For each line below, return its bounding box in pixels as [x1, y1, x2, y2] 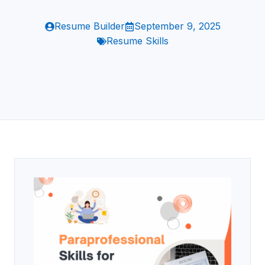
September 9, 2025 [134, 20, 221, 32]
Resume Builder [54, 20, 125, 32]
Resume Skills [106, 35, 169, 47]
